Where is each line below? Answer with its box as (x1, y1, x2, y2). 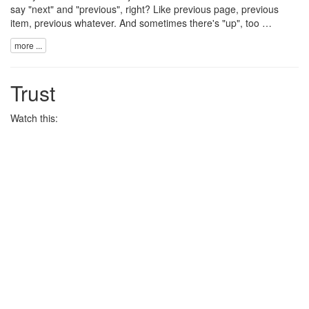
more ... (14, 39, 42, 51)
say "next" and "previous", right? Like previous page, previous (10, 2, 279, 17)
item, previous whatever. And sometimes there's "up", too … (10, 16, 272, 30)
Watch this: (10, 110, 58, 125)
